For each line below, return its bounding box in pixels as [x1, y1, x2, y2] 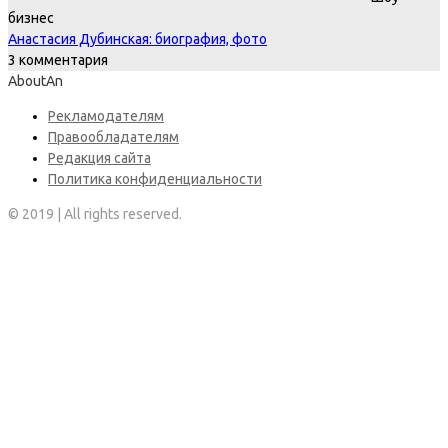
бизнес [8, 9, 54, 26]
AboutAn [8, 72, 63, 89]
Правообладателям [48, 128, 179, 145]
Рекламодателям [48, 107, 164, 124]
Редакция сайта [48, 149, 151, 166]
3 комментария [8, 51, 108, 68]
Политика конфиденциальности [48, 170, 262, 187]
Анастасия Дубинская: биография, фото [8, 30, 267, 47]
